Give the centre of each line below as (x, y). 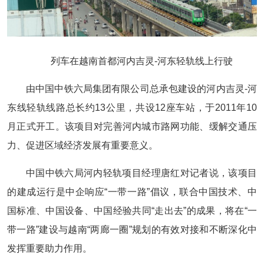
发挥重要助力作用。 (49, 248)
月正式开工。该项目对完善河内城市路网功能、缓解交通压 (132, 126)
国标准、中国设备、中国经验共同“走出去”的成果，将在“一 (132, 210)
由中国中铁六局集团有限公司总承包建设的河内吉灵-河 (141, 88)
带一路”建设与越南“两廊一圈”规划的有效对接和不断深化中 (132, 229)
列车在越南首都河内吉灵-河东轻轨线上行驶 (141, 61)
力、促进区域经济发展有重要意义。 (82, 145)
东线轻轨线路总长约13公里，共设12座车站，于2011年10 (132, 107)
